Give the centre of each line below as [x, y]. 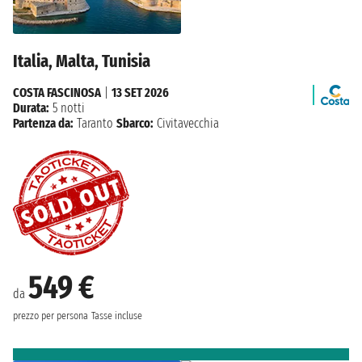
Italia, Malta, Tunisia [82, 61]
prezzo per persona [51, 316]
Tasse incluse [117, 316]
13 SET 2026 [140, 92]
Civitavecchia [186, 123]
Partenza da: [43, 123]
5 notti [67, 107]
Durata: [31, 107]
